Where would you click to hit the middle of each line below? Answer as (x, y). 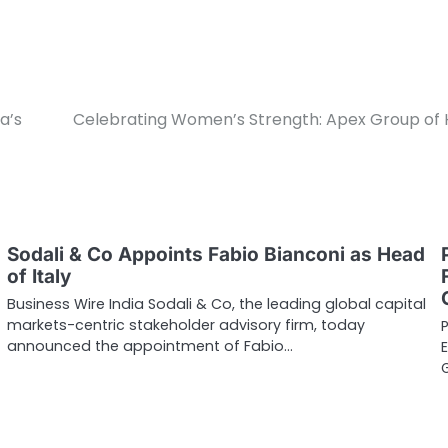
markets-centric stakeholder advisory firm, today (185, 325)
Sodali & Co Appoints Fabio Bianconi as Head (215, 255)
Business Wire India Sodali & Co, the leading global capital (216, 304)
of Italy (38, 277)
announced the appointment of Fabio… (149, 346)
